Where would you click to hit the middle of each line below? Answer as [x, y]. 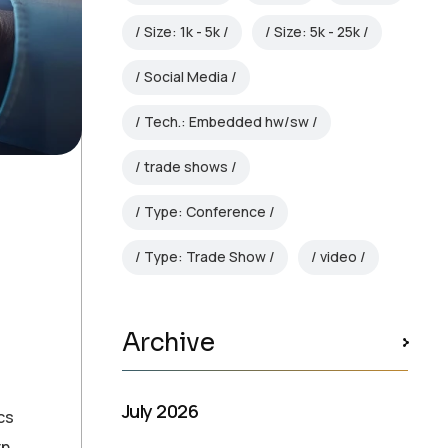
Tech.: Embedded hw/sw [226, 122]
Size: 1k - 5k [182, 32]
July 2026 [160, 410]
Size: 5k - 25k [317, 32]
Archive [168, 342]
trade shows [186, 167]
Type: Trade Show [205, 257]
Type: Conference [205, 212]
